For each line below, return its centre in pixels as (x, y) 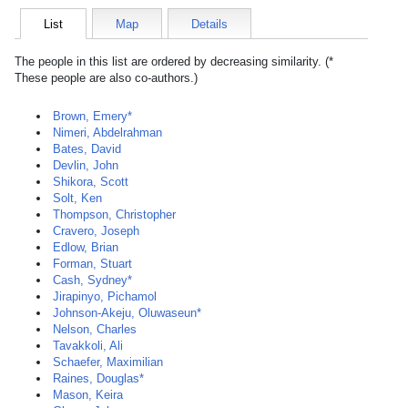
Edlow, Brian (86, 247)
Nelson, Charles (95, 329)
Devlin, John (86, 165)
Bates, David (87, 149)
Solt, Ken (77, 198)
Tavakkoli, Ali (88, 346)
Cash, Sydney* (92, 280)
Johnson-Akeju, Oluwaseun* (127, 313)
